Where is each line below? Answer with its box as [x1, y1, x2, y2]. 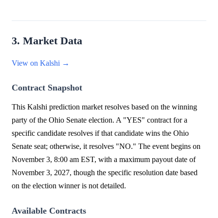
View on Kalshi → [12, 59, 70, 68]
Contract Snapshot [12, 83, 82, 93]
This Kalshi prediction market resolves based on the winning [12, 103, 197, 111]
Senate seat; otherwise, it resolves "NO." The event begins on [12, 142, 200, 151]
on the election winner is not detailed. [12, 182, 126, 190]
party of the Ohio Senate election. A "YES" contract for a [12, 116, 187, 125]
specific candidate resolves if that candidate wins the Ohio [12, 129, 189, 138]
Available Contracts [12, 206, 86, 216]
